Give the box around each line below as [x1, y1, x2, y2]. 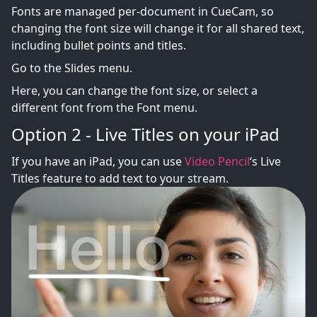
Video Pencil [185, 153, 250, 169]
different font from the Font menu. [11, 99, 197, 115]
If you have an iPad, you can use [11, 153, 185, 169]
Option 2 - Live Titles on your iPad [11, 122, 279, 146]
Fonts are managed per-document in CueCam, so [11, 3, 274, 19]
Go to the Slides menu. [11, 59, 132, 76]
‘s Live [250, 153, 281, 169]
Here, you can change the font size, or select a [11, 82, 258, 98]
